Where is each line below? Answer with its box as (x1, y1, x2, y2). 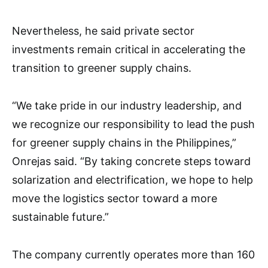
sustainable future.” (12, 211, 109, 224)
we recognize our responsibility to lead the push (12, 118, 255, 131)
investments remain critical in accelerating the (12, 43, 245, 56)
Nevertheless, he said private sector (12, 25, 194, 38)
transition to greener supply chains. (12, 62, 191, 75)
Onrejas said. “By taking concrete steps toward (12, 155, 251, 168)
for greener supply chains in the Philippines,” (12, 136, 236, 150)
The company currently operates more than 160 (12, 248, 255, 261)
